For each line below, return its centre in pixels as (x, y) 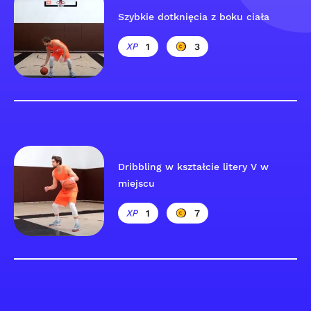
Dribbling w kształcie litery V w (193, 167)
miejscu (136, 183)
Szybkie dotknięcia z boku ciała (194, 17)
